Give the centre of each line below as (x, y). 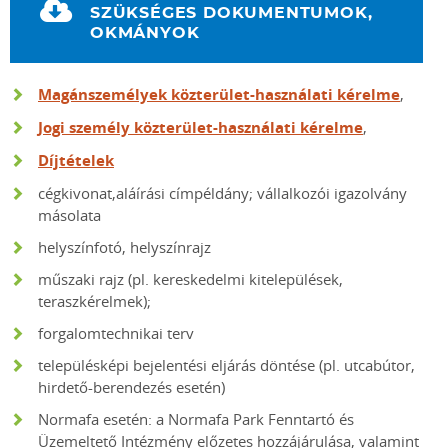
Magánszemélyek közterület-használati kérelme (219, 94)
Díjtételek (76, 160)
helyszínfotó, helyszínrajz (124, 247)
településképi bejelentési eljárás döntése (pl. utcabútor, (226, 365)
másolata (69, 215)
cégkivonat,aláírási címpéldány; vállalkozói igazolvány (222, 193)
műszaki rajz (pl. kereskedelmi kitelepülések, (190, 279)
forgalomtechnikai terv (116, 333)
